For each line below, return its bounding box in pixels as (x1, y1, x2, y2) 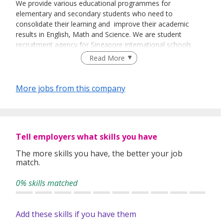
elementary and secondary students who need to (16, 9, 173, 19)
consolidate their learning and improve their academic (16, 19, 189, 29)
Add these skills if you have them (16, 209, 136, 220)
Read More (89, 53, 125, 63)
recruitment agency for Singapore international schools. (16, 40, 193, 50)
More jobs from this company (16, 83, 125, 94)
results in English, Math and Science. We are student (16, 30, 182, 39)
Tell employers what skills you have (16, 131, 157, 143)
